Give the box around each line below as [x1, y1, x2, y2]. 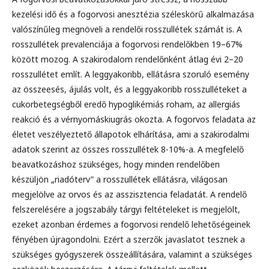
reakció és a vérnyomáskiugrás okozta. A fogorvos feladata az [12, 113, 256, 125]
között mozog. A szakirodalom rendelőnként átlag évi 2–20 [12, 53, 243, 65]
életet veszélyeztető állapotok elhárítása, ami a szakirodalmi [12, 128, 249, 140]
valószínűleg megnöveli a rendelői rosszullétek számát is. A [12, 23, 242, 35]
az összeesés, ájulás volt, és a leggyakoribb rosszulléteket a [12, 83, 247, 95]
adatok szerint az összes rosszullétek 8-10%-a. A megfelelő [12, 143, 244, 155]
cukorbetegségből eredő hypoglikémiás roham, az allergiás [12, 98, 240, 110]
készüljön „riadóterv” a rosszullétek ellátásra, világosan [12, 173, 228, 185]
